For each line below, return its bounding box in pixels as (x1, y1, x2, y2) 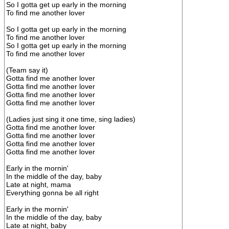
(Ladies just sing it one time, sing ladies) (6, 115, 135, 123)
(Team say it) (6, 66, 48, 74)
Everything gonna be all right (6, 189, 99, 197)
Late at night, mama (6, 180, 71, 189)
